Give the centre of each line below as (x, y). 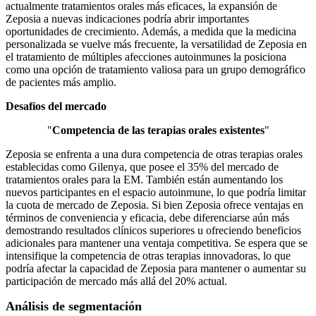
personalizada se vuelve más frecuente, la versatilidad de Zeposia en (156, 44)
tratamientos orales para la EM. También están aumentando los (144, 180)
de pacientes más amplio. (61, 83)
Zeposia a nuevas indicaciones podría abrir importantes (127, 19)
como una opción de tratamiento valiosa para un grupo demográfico (156, 70)
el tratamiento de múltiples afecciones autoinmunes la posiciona (146, 57)
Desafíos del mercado (56, 107)
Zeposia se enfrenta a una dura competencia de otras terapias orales (154, 154)
